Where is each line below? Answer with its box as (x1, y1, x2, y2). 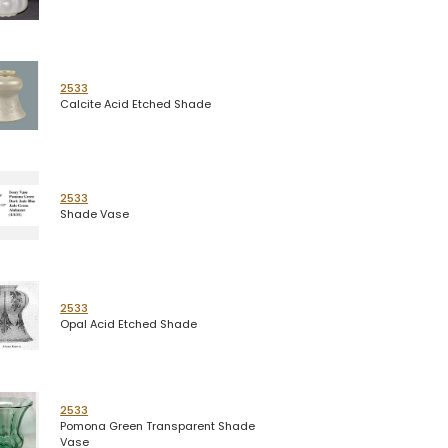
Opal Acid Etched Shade (60, 315, 198, 332)
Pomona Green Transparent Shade (60, 418, 256, 435)
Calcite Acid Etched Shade (60, 95, 212, 112)
